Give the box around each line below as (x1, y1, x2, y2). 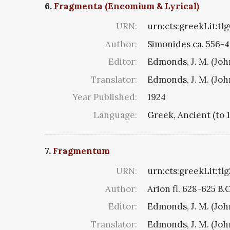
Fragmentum (53, 145, 110, 157)
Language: (93, 109, 137, 121)
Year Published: (72, 91, 137, 103)
